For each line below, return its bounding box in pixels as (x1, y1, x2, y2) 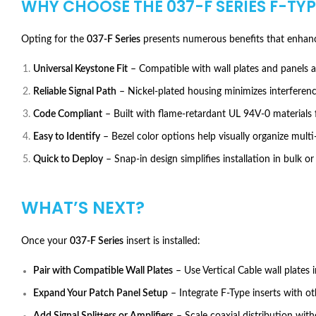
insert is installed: (123, 236, 200, 246)
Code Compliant (33, 109, 102, 119)
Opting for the (21, 35, 87, 44)
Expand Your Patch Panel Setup (33, 288, 168, 298)
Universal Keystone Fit (33, 64, 128, 74)
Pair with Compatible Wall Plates (33, 266, 173, 276)
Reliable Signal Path (33, 87, 116, 97)
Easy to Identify (33, 132, 100, 142)
